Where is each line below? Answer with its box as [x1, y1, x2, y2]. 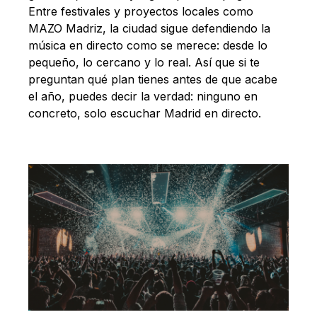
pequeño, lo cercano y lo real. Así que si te [28, 55, 260, 69]
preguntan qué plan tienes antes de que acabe [28, 72, 277, 86]
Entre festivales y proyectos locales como [28, 4, 253, 18]
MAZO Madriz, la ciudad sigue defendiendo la [28, 21, 270, 35]
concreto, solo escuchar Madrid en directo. [28, 106, 261, 120]
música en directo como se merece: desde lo [28, 38, 267, 52]
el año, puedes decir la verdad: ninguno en [28, 89, 258, 103]
